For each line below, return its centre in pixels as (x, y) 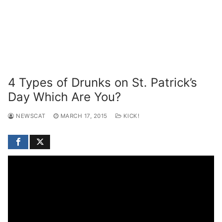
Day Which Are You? (64, 97)
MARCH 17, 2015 (84, 116)
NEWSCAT (30, 116)
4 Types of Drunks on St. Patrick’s (103, 82)
